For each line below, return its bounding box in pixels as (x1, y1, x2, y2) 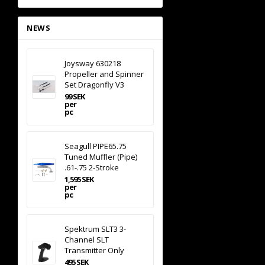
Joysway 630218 (64, 57, 121, 69)
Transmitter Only (64, 244, 124, 256)
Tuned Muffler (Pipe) (64, 151, 137, 162)
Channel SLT (64, 234, 109, 245)
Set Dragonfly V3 (64, 79, 124, 90)
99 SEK (64, 91, 85, 102)
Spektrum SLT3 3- (64, 223, 126, 234)
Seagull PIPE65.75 (64, 140, 127, 151)
